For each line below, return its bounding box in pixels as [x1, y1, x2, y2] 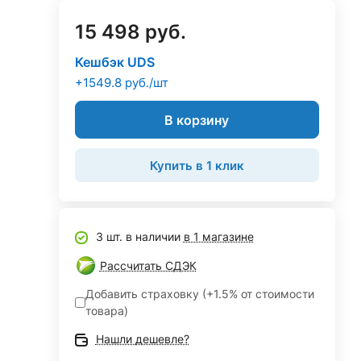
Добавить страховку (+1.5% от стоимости [85, 287, 314, 301]
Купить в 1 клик [149, 157, 244, 173]
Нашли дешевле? [95, 332, 189, 346]
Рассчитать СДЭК [99, 259, 197, 272]
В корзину [164, 111, 230, 128]
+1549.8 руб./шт [74, 75, 168, 90]
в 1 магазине [183, 230, 254, 243]
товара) [85, 304, 128, 317]
